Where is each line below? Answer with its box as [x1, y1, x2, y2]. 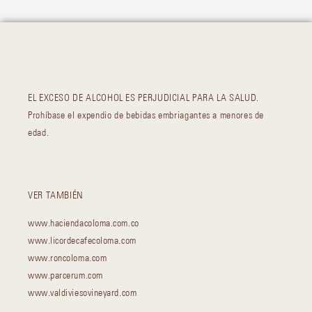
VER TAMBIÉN [28, 189, 84, 201]
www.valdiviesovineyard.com [28, 287, 137, 299]
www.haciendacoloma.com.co [28, 217, 139, 229]
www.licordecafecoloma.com [28, 235, 136, 247]
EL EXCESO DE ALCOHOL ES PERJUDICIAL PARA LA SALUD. [28, 92, 260, 104]
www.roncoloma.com [28, 252, 107, 264]
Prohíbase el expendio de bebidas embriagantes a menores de [28, 109, 265, 121]
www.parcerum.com [28, 270, 103, 281]
